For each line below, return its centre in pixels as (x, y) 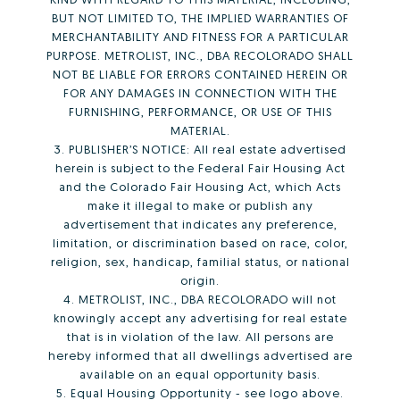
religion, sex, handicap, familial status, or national (200, 262)
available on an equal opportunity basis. (200, 375)
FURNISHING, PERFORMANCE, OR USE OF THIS (200, 112)
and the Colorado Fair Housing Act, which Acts (200, 187)
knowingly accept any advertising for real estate (200, 318)
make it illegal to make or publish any (200, 206)
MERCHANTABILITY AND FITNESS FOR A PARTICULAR (200, 37)
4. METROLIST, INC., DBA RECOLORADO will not (200, 300)
